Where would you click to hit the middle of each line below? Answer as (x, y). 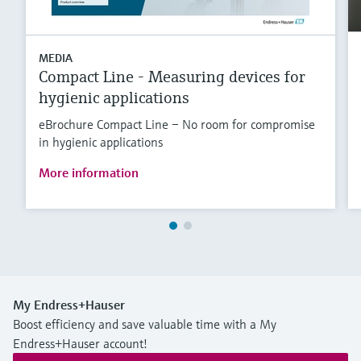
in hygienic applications (101, 141)
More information (89, 172)
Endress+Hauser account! (80, 343)
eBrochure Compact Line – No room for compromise (177, 124)
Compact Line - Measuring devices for (172, 77)
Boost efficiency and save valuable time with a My (145, 324)
